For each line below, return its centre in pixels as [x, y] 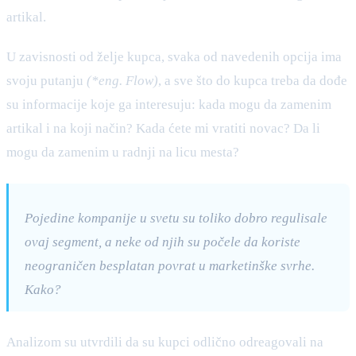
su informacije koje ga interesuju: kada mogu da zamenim [169, 104]
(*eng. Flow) [122, 80]
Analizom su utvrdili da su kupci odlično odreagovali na [165, 342]
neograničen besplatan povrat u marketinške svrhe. [170, 265]
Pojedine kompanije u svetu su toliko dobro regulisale [176, 218]
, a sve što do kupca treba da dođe [253, 80]
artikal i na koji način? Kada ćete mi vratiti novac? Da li [163, 128]
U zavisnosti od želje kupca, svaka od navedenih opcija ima [174, 56]
